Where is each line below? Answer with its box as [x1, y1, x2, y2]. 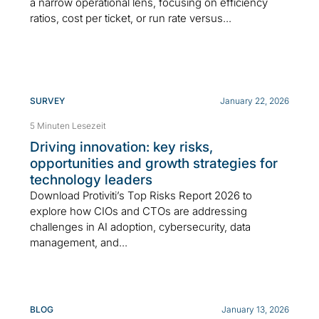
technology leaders [30, 171, 152, 188]
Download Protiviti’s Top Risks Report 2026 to [30, 188, 252, 202]
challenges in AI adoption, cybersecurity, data [30, 219, 251, 234]
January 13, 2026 [221, 303, 289, 315]
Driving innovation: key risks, [30, 138, 213, 155]
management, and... [30, 235, 127, 249]
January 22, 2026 [220, 95, 289, 106]
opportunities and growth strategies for [30, 155, 278, 172]
